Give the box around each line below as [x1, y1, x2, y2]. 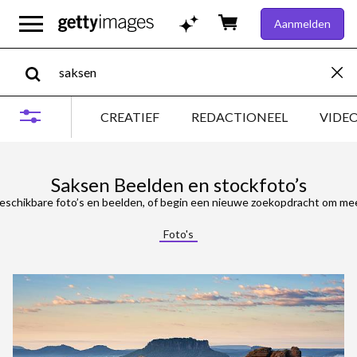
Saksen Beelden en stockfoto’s [50, 173, 307, 196]
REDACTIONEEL [191, 108, 288, 124]
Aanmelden [274, 17, 331, 30]
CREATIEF [100, 108, 159, 124]
